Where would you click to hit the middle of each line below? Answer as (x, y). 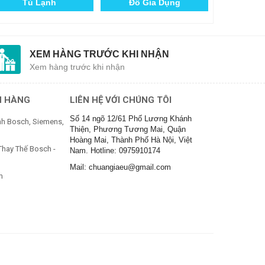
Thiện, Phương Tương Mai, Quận (128, 129)
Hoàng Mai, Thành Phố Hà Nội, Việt (131, 140)
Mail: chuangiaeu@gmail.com (120, 167)
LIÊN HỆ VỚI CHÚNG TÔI (121, 100)
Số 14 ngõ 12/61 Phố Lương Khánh (131, 118)
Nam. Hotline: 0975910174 (115, 150)
